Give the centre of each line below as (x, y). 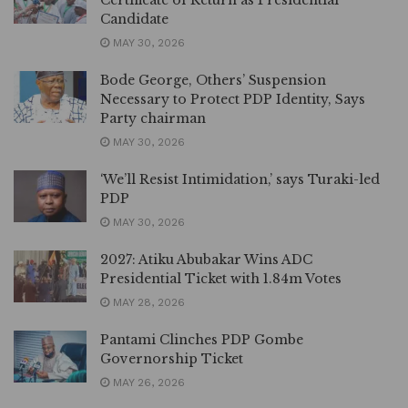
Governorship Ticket (172, 359)
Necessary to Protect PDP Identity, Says (233, 100)
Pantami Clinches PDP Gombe (202, 340)
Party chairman (153, 119)
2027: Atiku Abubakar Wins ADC (206, 260)
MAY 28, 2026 (147, 303)
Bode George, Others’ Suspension (213, 81)
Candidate (134, 20)
